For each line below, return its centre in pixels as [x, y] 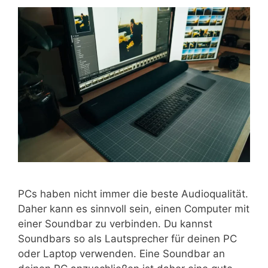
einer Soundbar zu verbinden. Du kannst [115, 223]
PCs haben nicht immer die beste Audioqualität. [133, 194]
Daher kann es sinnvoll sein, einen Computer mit [134, 208]
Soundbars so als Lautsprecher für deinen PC [127, 238]
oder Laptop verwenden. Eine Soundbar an [121, 253]
